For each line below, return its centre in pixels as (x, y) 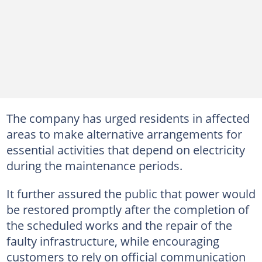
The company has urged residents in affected (128, 118)
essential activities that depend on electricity (125, 149)
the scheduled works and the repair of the (119, 225)
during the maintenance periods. (94, 165)
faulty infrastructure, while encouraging (113, 241)
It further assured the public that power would (131, 193)
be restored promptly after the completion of (127, 209)
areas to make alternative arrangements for (124, 134)
